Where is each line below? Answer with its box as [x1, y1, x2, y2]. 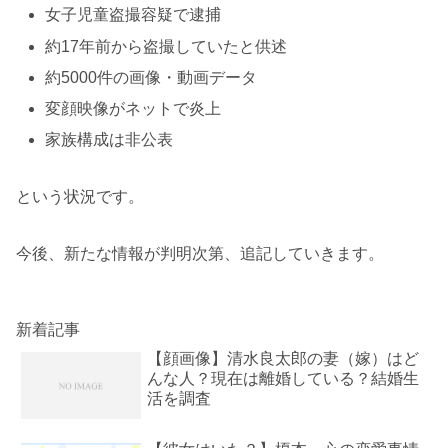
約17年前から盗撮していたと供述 [45, 37, 288, 55]
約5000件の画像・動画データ [45, 68, 258, 86]
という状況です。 [16, 187, 144, 205]
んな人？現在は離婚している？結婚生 [147, 369, 420, 387]
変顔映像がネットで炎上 [45, 99, 222, 117]
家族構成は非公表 [45, 131, 174, 149]
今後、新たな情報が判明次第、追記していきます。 [16, 244, 384, 262]
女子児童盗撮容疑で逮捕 [45, 6, 222, 24]
